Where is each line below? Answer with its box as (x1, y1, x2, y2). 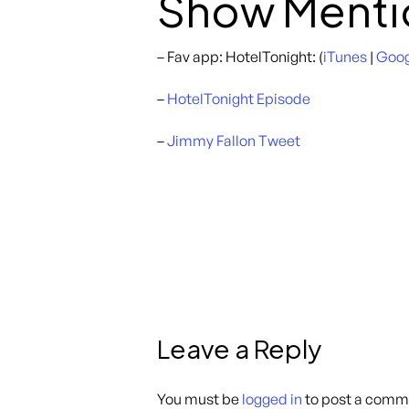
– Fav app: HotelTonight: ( (157, 47, 323, 66)
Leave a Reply (157, 332, 321, 365)
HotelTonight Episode (167, 89, 310, 108)
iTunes (323, 47, 367, 66)
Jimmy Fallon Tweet (167, 131, 300, 150)
